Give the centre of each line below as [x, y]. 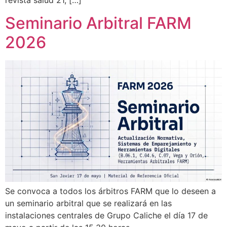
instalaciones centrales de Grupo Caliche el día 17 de [106, 216]
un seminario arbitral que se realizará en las [88, 203]
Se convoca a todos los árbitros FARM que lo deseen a [110, 191]
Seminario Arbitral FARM [98, 23]
